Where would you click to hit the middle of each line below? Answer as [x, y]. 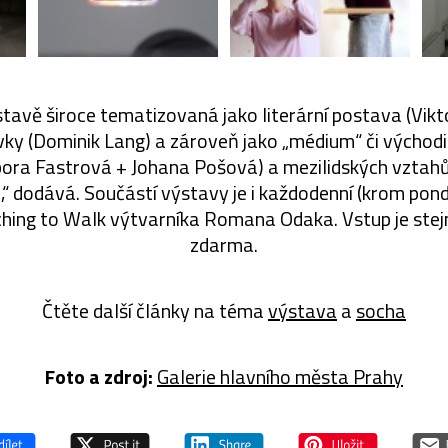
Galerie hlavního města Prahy [280, 376]
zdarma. [224, 244]
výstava [302, 310]
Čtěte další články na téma [155, 310]
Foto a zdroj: [99, 376]
